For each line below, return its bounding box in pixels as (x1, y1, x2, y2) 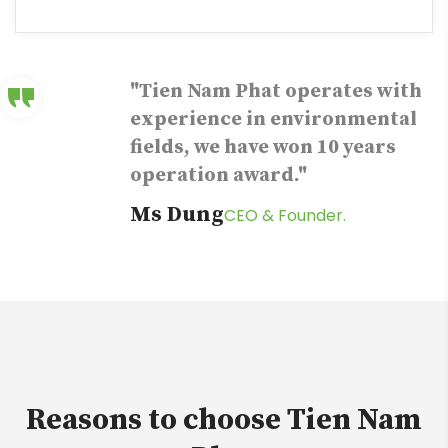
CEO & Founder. (224, 204, 346, 228)
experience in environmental (130, 107, 417, 133)
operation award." (130, 163, 307, 189)
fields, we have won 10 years (130, 135, 396, 161)
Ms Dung (130, 201, 224, 229)
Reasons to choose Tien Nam (26, 401, 422, 440)
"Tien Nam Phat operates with (130, 79, 422, 105)
